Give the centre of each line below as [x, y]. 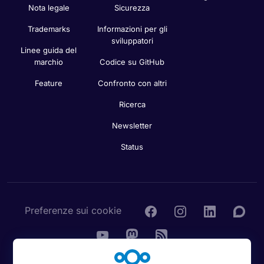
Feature [49, 83]
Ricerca [132, 105]
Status [132, 147]
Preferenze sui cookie [73, 211]
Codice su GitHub [132, 62]
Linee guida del [49, 50]
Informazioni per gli [132, 29]
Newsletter [132, 126]
